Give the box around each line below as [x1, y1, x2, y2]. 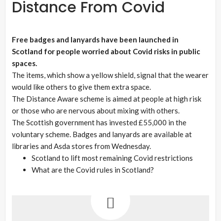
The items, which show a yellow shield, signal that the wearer [12, 71, 209, 80]
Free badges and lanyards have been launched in [12, 35, 179, 44]
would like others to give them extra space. [12, 82, 151, 92]
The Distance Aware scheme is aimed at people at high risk [12, 94, 201, 104]
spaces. [12, 59, 37, 68]
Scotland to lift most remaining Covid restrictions [32, 153, 193, 163]
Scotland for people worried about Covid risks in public [12, 47, 200, 56]
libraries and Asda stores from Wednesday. [12, 142, 151, 151]
